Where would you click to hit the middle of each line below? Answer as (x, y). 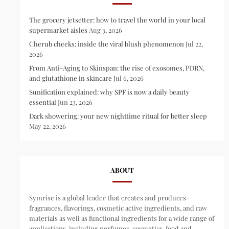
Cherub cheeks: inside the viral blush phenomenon (106, 43)
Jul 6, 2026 (128, 78)
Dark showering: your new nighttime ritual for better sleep (118, 116)
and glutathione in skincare (70, 78)
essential (42, 102)
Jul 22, (194, 43)
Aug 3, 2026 (105, 30)
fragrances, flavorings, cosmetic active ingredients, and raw (118, 208)
